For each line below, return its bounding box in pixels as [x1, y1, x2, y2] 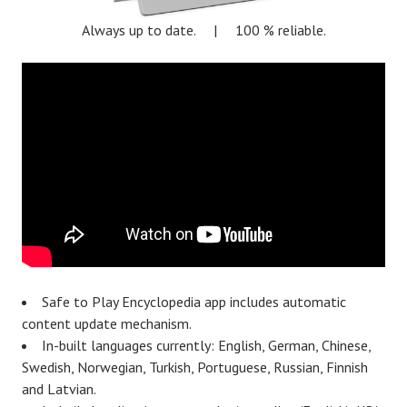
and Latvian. [22, 379, 96, 398]
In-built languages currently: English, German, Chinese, [42, 335, 371, 354]
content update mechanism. [22, 313, 192, 333]
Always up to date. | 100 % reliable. [81, 20, 326, 39]
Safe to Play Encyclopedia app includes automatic [42, 292, 346, 311]
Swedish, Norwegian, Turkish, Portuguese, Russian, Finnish [22, 357, 368, 376]
